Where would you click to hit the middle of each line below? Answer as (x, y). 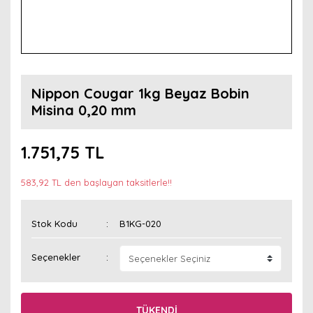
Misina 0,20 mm (84, 110)
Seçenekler (56, 257)
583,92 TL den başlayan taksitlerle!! (96, 182)
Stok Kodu (54, 224)
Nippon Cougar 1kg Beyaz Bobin (140, 93)
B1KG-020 (141, 224)
